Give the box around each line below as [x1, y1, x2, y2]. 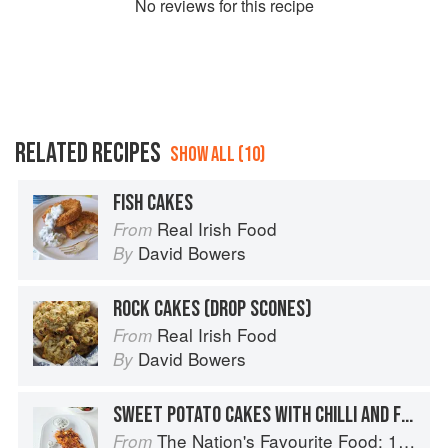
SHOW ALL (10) [170, 142, 265, 168]
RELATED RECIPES [15, 137, 161, 171]
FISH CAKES [113, 189, 193, 218]
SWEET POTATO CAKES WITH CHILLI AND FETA [401, 401, 413, 430]
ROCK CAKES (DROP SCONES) [113, 295, 312, 324]
